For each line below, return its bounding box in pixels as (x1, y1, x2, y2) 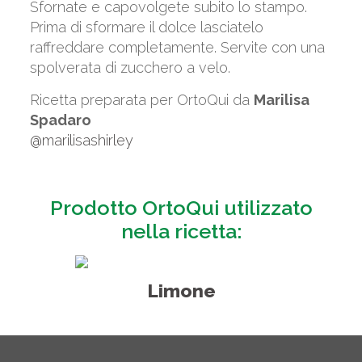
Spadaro (29, 111, 91, 128)
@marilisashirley (29, 131, 133, 149)
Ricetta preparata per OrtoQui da (29, 90, 254, 108)
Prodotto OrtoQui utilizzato (49, 195, 313, 220)
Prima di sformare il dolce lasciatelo (29, 18, 263, 36)
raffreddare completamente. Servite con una (29, 38, 325, 56)
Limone (146, 279, 216, 301)
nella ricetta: (120, 218, 242, 243)
